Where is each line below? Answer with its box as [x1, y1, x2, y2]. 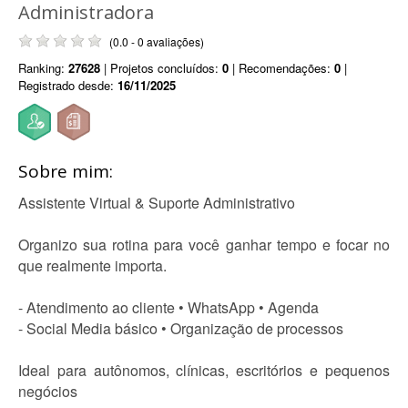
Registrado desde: [18, 76, 117, 94]
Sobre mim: [18, 159, 113, 183]
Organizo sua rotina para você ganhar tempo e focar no [18, 234, 390, 255]
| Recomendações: [229, 59, 334, 76]
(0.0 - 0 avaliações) [109, 34, 204, 49]
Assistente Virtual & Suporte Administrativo [18, 192, 295, 213]
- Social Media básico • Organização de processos [18, 318, 343, 339]
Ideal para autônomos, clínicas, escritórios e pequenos [18, 360, 390, 381]
